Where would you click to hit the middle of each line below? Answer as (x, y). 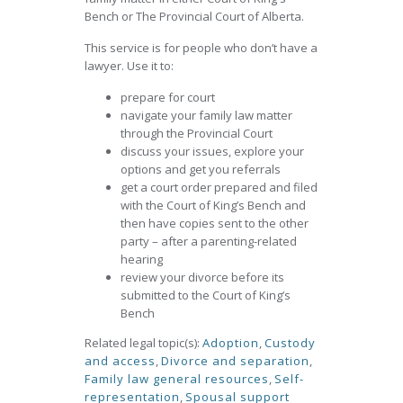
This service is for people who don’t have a (201, 48)
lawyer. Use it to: (129, 66)
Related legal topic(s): (143, 343)
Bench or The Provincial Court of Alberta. (194, 16)
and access (120, 361)
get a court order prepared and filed (219, 187)
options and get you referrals (201, 169)
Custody (290, 343)
